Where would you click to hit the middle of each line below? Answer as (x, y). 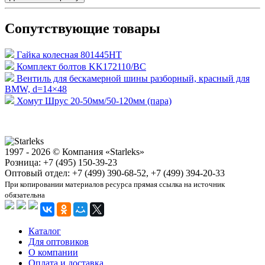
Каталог (45, 231)
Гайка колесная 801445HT (69, 54)
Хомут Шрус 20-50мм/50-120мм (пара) (94, 101)
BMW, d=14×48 (36, 89)
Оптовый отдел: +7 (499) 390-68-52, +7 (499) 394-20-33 (115, 173)
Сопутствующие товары (83, 28)
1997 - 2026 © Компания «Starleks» (75, 151)
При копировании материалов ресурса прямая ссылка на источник (115, 184)
